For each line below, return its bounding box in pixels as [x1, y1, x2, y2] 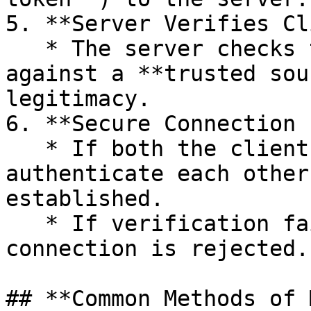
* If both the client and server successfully [6, 136, 45, 161]
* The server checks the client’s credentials [6, 36, 45, 61]
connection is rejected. [6, 236, 309, 261]
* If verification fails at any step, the [6, 211, 45, 236]
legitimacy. [6, 86, 151, 111]
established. [6, 186, 164, 211]
